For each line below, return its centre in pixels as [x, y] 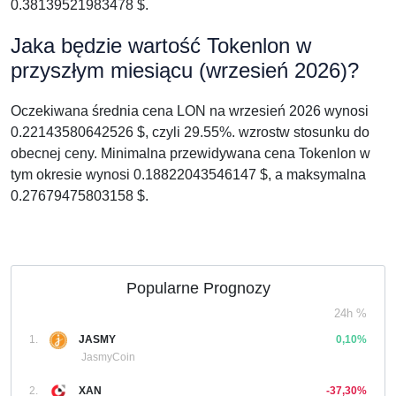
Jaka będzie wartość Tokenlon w [161, 46]
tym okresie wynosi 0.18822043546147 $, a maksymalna [188, 175]
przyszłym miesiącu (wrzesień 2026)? [185, 70]
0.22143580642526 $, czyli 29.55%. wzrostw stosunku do [190, 132]
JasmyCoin [108, 357]
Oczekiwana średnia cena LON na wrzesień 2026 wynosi [190, 111]
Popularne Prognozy [198, 288]
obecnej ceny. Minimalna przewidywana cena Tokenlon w [190, 153]
